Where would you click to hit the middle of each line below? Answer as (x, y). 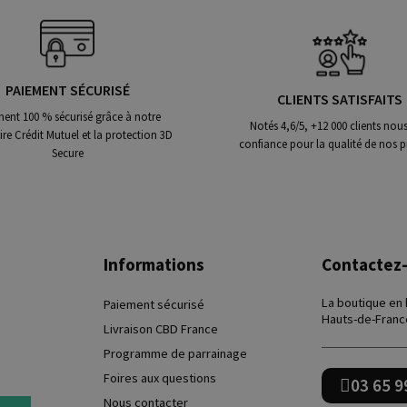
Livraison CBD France (161, 328)
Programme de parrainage (175, 353)
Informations (154, 264)
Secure (67, 152)
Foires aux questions (160, 377)
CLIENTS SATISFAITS (340, 99)
